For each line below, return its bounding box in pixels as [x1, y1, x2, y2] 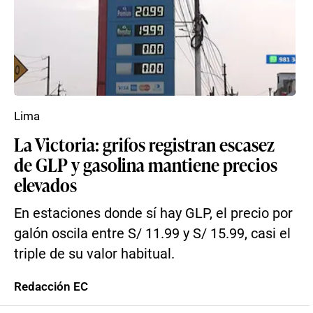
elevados [14, 172, 77, 197]
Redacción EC [14, 279, 88, 293]
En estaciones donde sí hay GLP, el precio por [14, 205, 293, 221]
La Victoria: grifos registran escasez [14, 131, 275, 156]
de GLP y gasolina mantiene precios [14, 152, 277, 177]
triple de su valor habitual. [14, 246, 175, 262]
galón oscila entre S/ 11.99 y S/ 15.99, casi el [14, 226, 291, 242]
